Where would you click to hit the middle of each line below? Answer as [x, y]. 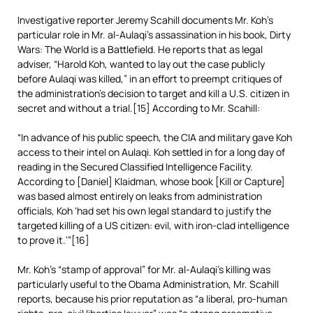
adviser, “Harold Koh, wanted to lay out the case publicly [141, 64]
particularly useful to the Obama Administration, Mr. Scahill [148, 284]
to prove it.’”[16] [53, 240]
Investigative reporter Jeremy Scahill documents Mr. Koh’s [145, 20]
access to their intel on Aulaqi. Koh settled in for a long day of [151, 152]
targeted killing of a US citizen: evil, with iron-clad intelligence [153, 225]
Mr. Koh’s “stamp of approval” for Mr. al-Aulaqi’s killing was [144, 269]
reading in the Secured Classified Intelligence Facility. [135, 167]
